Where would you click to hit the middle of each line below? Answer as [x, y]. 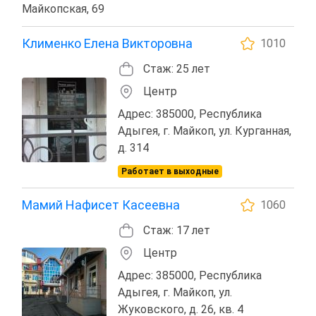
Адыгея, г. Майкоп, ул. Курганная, [205, 130]
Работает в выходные [170, 171]
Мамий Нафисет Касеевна [101, 205]
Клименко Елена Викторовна [107, 43]
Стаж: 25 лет [177, 68]
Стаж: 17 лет [177, 230]
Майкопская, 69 [63, 8]
